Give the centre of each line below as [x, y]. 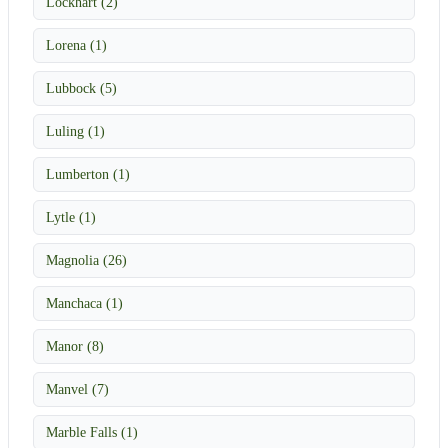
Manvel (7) [77, 388]
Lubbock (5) [81, 87]
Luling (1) [75, 130]
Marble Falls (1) [92, 431]
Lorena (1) [76, 44]
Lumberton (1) [88, 173]
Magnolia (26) [86, 259]
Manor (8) [75, 345]
